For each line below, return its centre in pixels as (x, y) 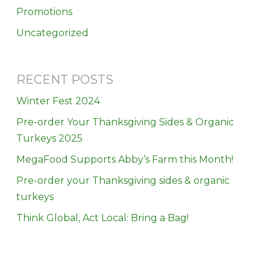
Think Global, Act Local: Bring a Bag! (102, 218)
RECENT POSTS (64, 79)
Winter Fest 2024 (58, 101)
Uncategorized (52, 33)
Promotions (44, 11)
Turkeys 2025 (49, 138)
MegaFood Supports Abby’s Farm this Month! (124, 159)
